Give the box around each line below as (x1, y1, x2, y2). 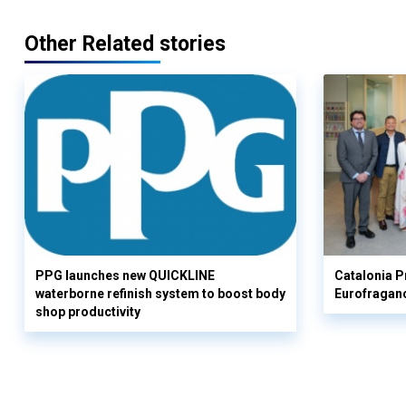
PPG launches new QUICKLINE (35, 268, 215, 283)
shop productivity (35, 304, 140, 319)
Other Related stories (24, 32, 226, 56)
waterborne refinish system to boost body (35, 286, 285, 301)
